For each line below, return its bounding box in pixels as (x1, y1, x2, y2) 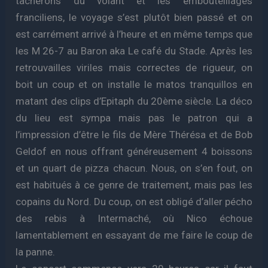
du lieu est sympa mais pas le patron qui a (16, 112, 252, 124)
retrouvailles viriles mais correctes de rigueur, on (16, 62, 252, 74)
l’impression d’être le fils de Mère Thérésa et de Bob (16, 129, 252, 141)
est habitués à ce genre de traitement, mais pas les (16, 179, 252, 191)
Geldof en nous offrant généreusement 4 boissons (16, 145, 252, 157)
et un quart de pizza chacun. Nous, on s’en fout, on (16, 162, 252, 174)
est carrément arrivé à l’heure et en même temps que (16, 28, 252, 40)
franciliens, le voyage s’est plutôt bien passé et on (16, 11, 252, 23)
